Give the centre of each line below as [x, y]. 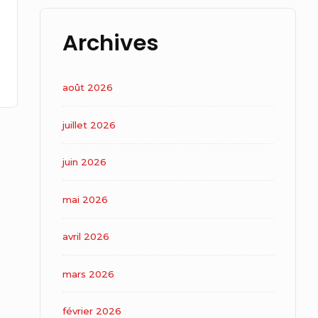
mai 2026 [85, 199]
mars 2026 [88, 274]
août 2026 [87, 88]
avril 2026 [86, 237]
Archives [110, 43]
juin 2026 [84, 162]
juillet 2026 [89, 125]
